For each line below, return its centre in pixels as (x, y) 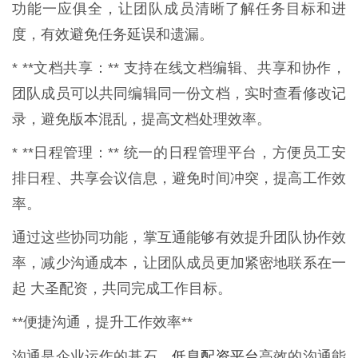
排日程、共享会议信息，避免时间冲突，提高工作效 (179, 179)
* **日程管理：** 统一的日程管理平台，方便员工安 (179, 153)
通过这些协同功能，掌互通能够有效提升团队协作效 (179, 238)
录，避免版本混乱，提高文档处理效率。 (141, 119)
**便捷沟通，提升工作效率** (102, 322)
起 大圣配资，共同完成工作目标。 (122, 289)
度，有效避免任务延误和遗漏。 (113, 35)
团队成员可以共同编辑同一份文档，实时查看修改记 (179, 94)
